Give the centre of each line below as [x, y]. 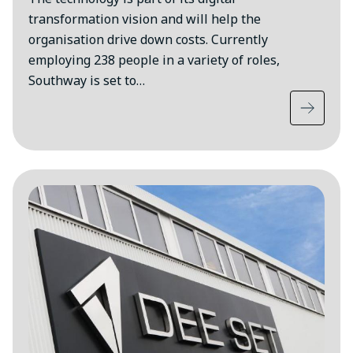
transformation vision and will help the [145, 19]
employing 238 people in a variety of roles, [154, 60]
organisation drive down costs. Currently [148, 40]
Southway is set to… [87, 81]
